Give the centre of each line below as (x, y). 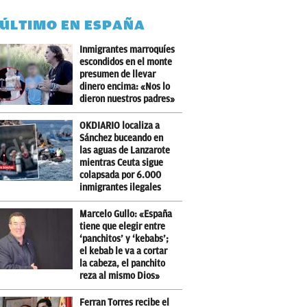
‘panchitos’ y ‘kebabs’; (124, 239)
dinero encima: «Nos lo (125, 87)
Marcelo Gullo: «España (126, 214)
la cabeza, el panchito (123, 263)
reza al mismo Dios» (120, 276)
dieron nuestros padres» (127, 99)
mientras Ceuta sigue (122, 163)
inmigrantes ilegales (121, 187)
